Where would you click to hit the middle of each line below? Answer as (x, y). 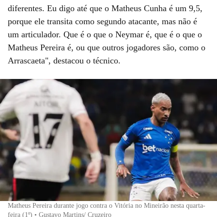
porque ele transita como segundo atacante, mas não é (102, 21)
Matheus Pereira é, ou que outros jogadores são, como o (107, 47)
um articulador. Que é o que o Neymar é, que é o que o (105, 34)
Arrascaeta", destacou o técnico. (64, 60)
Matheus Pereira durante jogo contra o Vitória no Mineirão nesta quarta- (107, 205)
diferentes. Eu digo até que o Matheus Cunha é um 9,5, (105, 8)
